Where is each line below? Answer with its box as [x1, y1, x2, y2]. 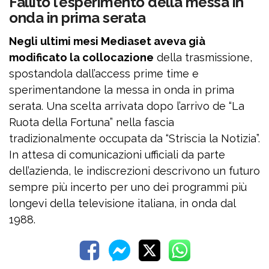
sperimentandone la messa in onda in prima [9, 83, 234, 97]
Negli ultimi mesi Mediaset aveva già [9, 35, 205, 48]
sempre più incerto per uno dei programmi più [9, 181, 247, 194]
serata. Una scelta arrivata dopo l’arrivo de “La [9, 100, 244, 113]
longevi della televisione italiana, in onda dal [9, 197, 235, 210]
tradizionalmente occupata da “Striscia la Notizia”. [9, 132, 260, 145]
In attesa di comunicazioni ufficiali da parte [9, 148, 225, 162]
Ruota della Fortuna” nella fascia [9, 116, 174, 129]
